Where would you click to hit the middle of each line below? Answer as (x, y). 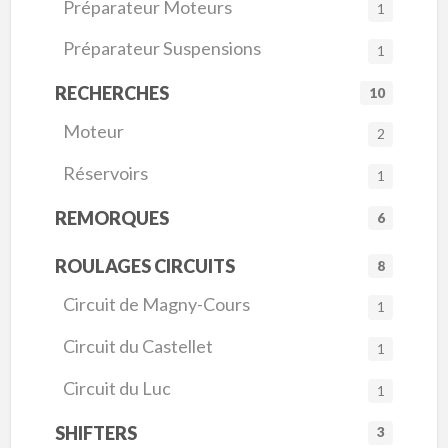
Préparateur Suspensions (162, 48)
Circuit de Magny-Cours (157, 304)
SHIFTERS (95, 432)
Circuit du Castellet (138, 346)
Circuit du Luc (117, 387)
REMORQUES (111, 218)
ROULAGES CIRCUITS (144, 266)
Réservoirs (106, 173)
